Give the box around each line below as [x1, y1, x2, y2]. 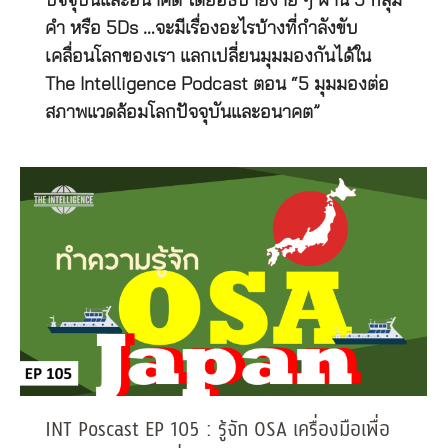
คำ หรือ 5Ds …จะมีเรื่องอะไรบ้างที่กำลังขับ [45, 20, 358, 39]
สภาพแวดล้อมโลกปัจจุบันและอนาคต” [45, 104, 320, 123]
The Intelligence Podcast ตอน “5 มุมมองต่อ [45, 76, 389, 95]
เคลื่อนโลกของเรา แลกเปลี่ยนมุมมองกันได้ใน [45, 48, 371, 67]
